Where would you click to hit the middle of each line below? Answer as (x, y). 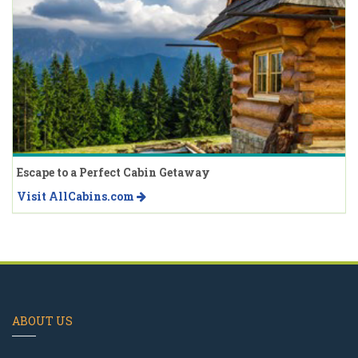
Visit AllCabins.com (77, 197)
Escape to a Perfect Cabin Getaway (113, 173)
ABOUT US (42, 321)
